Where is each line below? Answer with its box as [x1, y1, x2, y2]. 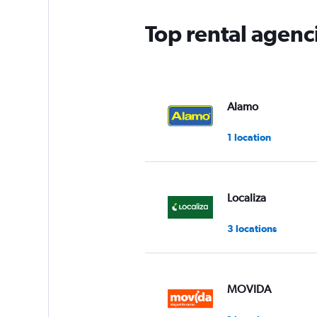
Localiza [226, 190, 266, 204]
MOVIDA [226, 282, 271, 296]
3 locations [226, 222, 277, 234]
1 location [226, 131, 271, 143]
